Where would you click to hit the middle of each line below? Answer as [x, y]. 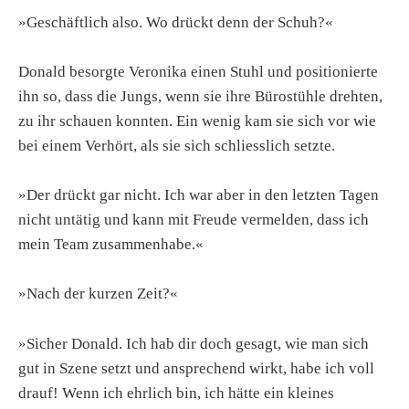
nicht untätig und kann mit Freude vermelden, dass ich [194, 220]
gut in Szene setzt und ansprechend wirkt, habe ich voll [196, 368]
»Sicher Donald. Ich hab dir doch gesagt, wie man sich [194, 343]
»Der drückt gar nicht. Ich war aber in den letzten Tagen [199, 195]
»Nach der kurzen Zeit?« [98, 294]
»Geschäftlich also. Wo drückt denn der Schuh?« [176, 22]
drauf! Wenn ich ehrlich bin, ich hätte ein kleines [176, 393]
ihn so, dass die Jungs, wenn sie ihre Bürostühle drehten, [200, 96]
